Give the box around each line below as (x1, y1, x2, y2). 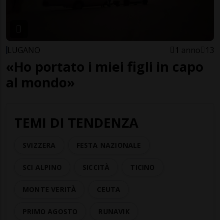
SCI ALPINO (23, 163, 62, 172)
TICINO (130, 163, 155, 172)
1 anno (175, 45, 200, 56)
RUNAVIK (98, 207, 130, 217)
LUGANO (7, 45, 40, 56)
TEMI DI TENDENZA (14, 113, 138, 132)
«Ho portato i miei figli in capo (6, 57, 203, 76)
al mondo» (6, 73, 75, 92)
